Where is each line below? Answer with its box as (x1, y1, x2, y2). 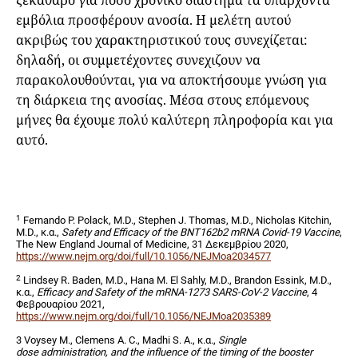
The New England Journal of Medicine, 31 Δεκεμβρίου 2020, (16, 238, 288, 251)
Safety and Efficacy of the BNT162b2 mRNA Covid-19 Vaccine (62, 226, 340, 239)
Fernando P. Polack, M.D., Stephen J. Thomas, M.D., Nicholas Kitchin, (21, 214, 332, 227)
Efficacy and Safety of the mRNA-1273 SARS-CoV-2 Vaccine (37, 286, 307, 299)
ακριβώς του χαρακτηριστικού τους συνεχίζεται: (16, 31, 308, 50)
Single (218, 334, 246, 347)
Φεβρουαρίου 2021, (16, 298, 105, 311)
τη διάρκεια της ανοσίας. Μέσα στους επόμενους (16, 91, 309, 109)
